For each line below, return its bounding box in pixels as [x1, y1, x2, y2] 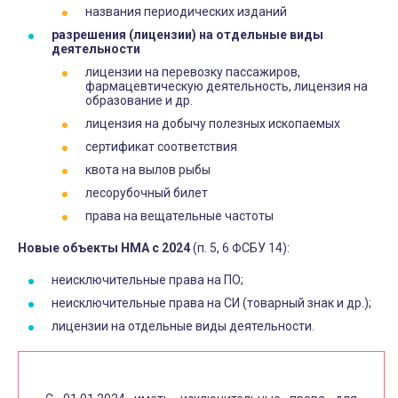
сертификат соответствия [85, 139, 237, 155]
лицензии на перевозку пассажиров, [85, 65, 300, 80]
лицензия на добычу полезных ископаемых [85, 116, 340, 131]
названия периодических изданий [85, 4, 287, 20]
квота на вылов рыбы [85, 163, 211, 178]
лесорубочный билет [85, 186, 208, 201]
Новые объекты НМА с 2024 [18, 241, 193, 256]
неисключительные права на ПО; [52, 273, 243, 288]
